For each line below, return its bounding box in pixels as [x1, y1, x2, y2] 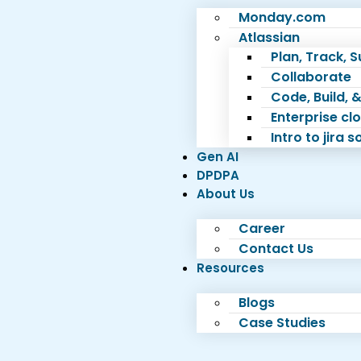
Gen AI [196, 148, 239, 165]
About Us [196, 185, 255, 202]
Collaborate [270, 68, 351, 86]
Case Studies [238, 313, 326, 332]
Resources [196, 259, 264, 276]
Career [238, 219, 285, 238]
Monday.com [238, 8, 326, 27]
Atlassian [238, 28, 300, 47]
